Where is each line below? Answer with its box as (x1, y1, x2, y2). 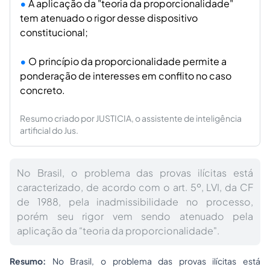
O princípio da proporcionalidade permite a (28, 55, 227, 67)
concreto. (20, 84, 65, 96)
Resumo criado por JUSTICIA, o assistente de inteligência (20, 113, 242, 124)
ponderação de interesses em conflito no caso (20, 69, 231, 82)
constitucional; (20, 26, 88, 39)
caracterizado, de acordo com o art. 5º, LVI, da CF (17, 181, 253, 193)
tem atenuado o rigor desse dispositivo (20, 11, 198, 24)
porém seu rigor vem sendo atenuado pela (17, 210, 253, 222)
